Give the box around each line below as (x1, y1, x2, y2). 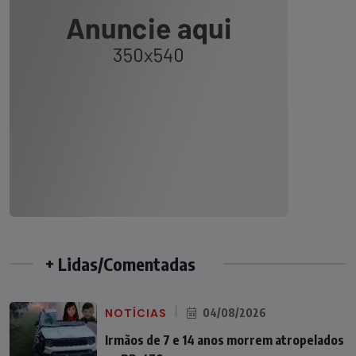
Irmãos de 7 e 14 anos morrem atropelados (105, 331, 344, 348)
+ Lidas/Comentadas (45, 252, 195, 275)
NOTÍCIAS (105, 305, 167, 320)
